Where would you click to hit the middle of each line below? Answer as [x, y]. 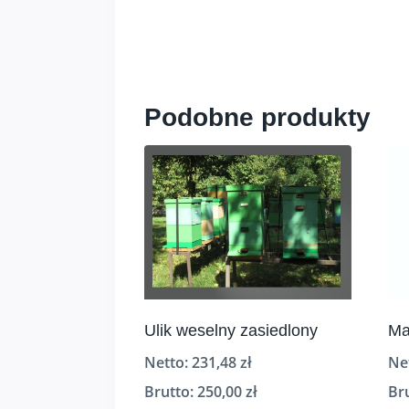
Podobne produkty [257, 117]
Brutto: [171, 391]
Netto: [168, 362]
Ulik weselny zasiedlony [231, 330]
